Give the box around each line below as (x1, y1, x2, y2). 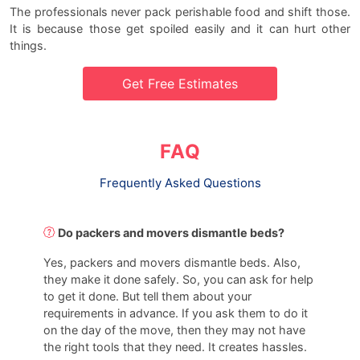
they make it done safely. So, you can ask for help (43, 272, 314, 286)
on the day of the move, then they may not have (43, 322, 306, 337)
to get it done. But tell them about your (43, 288, 252, 303)
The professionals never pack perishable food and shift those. (10, 4, 350, 18)
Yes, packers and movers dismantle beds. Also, (43, 255, 301, 269)
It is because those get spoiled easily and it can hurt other (10, 21, 350, 35)
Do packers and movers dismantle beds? (58, 225, 285, 239)
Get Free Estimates (122, 75, 238, 92)
